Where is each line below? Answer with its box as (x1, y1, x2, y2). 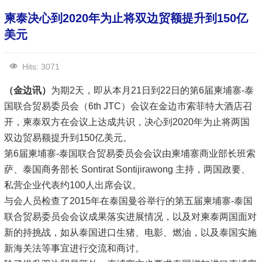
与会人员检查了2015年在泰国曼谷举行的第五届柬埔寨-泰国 (4, 196, 253, 206)
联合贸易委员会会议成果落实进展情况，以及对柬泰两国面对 (4, 212, 257, 222)
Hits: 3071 (22, 62, 60, 71)
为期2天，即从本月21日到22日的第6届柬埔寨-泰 (51, 85, 254, 95)
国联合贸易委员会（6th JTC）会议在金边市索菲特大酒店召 (4, 101, 252, 111)
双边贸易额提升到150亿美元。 (4, 133, 132, 143)
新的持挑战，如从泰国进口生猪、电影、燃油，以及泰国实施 (4, 227, 257, 237)
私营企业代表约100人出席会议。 (4, 180, 142, 190)
